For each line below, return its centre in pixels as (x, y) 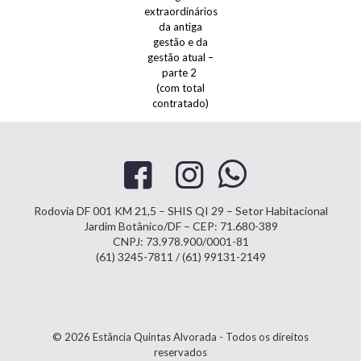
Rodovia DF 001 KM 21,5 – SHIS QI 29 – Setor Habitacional (180, 210)
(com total (180, 87)
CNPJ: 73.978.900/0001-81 (180, 241)
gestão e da (180, 41)
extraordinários (180, 11)
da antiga (180, 26)
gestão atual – (180, 57)
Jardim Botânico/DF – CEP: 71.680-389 (180, 226)
